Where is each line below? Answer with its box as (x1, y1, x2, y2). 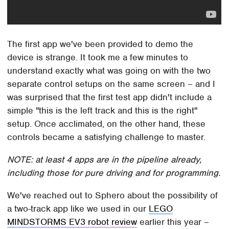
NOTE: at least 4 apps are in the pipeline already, (7, 153, 202, 165)
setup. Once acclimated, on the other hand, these (7, 118, 206, 129)
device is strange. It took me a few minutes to (7, 51, 189, 63)
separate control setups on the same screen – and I (7, 78, 216, 89)
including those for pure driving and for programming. (7, 167, 221, 178)
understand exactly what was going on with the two (7, 64, 211, 76)
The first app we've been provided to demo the (7, 38, 194, 50)
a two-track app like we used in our (7, 202, 149, 214)
